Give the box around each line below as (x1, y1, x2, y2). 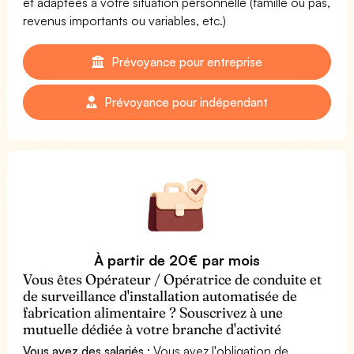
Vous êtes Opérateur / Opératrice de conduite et (23, 269, 322, 288)
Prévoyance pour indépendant (100, 93, 269, 110)
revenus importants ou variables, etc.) (23, 12, 227, 28)
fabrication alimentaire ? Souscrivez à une (23, 303, 284, 322)
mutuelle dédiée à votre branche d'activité (23, 319, 282, 338)
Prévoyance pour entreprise (107, 53, 263, 70)
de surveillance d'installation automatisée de (23, 286, 298, 305)
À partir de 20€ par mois (94, 250, 260, 269)
